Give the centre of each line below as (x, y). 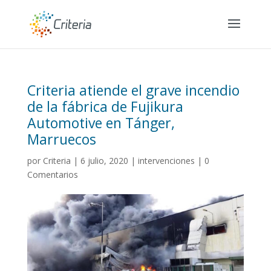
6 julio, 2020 (104, 161)
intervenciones (166, 161)
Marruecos (61, 139)
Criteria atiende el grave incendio (133, 90)
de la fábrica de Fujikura (105, 106)
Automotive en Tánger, (101, 123)
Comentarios (52, 175)
